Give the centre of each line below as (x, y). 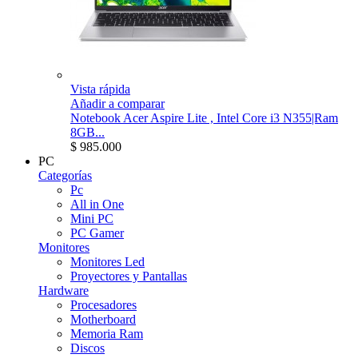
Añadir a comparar (117, 103)
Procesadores (103, 304)
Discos (88, 348)
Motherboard (103, 319)
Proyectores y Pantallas (129, 276)
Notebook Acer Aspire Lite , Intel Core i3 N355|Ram (204, 117)
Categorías (65, 175)
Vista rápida (100, 89)
